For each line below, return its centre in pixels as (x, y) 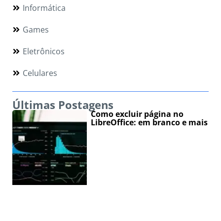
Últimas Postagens (63, 105)
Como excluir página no (137, 114)
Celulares (40, 73)
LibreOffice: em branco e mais (149, 123)
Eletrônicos (44, 52)
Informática (44, 8)
